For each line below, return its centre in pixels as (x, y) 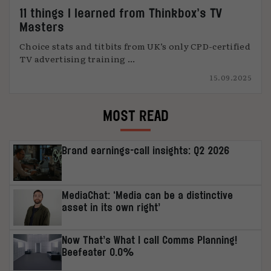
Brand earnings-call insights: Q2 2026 (146, 150)
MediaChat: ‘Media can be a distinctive (148, 195)
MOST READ (135, 116)
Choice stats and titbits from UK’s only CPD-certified (135, 46)
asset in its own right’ (111, 207)
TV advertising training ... (77, 59)
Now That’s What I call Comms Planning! (150, 240)
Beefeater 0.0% (98, 252)
